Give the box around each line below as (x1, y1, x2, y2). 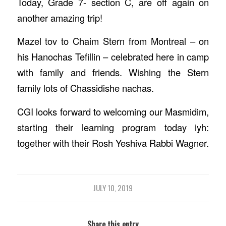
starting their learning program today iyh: (17, 120, 209, 134)
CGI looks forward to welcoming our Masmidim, (17, 104, 209, 118)
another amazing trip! (17, 11, 102, 24)
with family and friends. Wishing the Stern (17, 66, 209, 79)
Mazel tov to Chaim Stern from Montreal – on (17, 34, 209, 48)
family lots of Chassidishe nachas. (17, 81, 154, 95)
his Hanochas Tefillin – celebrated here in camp (17, 50, 209, 64)
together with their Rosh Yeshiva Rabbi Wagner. (17, 136, 209, 149)
